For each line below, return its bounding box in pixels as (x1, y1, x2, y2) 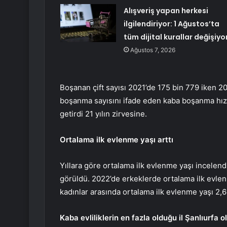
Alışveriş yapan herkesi (123, 6, 208, 16)
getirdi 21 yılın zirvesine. (60, 109, 147, 119)
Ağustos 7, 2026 (130, 46, 175, 54)
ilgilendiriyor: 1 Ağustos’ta (123, 19, 219, 29)
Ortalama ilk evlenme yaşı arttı (60, 135, 173, 145)
